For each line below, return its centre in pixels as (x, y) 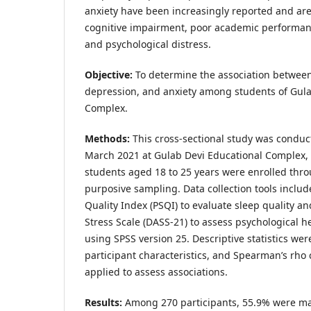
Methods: (107, 138)
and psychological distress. (148, 44)
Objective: (109, 74)
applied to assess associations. (156, 271)
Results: (103, 302)
